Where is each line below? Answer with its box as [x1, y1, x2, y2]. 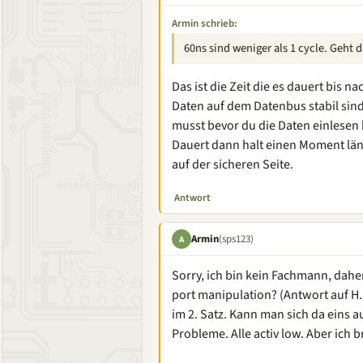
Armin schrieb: [172, 16, 237, 31]
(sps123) [219, 231, 254, 246]
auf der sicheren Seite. [172, 156, 293, 173]
